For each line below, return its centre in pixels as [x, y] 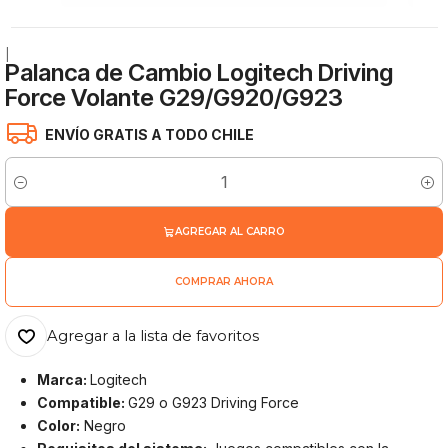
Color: [59, 425]
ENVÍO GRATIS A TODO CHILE [150, 134]
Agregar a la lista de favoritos [153, 336]
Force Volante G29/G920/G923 [174, 97]
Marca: [64, 379]
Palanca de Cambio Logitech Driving [199, 72]
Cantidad [32, 192]
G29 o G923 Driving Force [214, 402]
